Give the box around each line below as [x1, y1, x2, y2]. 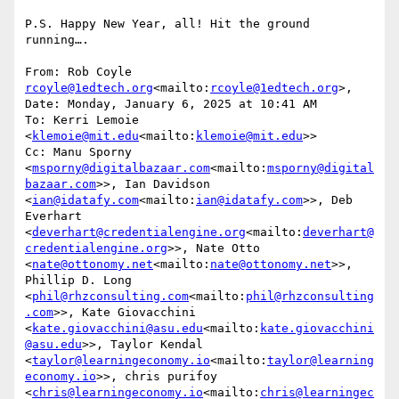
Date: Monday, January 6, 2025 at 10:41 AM [25, 97, 317, 111]
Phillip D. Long [25, 273, 132, 288]
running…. [25, 33, 89, 47]
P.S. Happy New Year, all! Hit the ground [25, 17, 310, 31]
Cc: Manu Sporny [25, 145, 132, 159]
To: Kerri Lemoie [25, 113, 139, 127]
